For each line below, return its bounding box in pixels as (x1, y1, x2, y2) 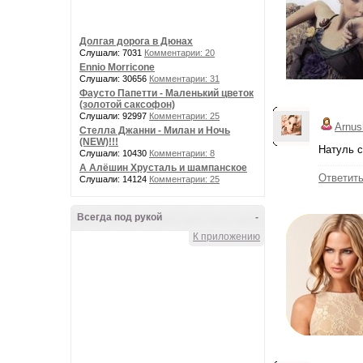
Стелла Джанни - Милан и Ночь (79, 125, 230, 136)
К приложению (193, 231, 260, 242)
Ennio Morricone (79, 62, 155, 73)
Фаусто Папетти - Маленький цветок (79, 88, 254, 99)
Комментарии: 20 (144, 48, 215, 58)
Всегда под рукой (77, 211, 162, 223)
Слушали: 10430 (79, 148, 149, 158)
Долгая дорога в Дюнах (79, 36, 193, 47)
